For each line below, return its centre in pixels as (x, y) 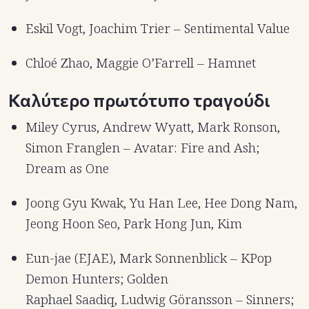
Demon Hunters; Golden (97, 279)
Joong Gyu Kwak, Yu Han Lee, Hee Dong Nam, (161, 203)
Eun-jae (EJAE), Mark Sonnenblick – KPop (149, 258)
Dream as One (67, 169)
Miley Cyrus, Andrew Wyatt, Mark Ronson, (153, 127)
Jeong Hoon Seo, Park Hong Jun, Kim (134, 224)
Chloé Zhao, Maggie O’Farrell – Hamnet (141, 63)
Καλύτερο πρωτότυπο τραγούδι (139, 100)
